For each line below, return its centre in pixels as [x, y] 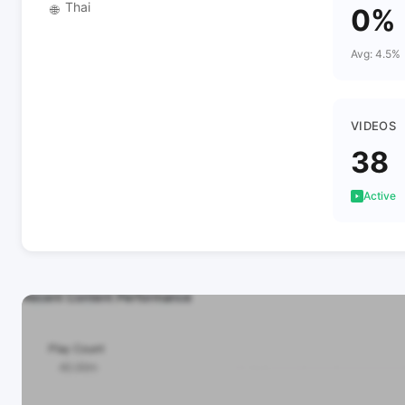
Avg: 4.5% [376, 54]
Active [380, 196]
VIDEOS [373, 126]
